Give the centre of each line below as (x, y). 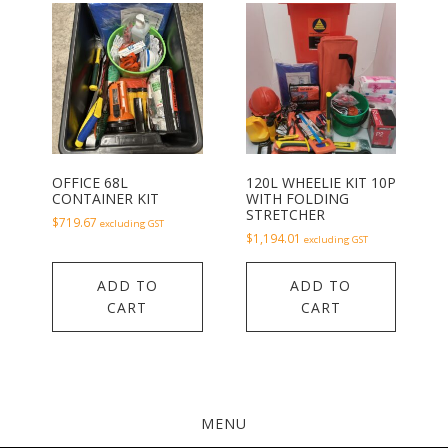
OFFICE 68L (89, 182)
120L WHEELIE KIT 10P (320, 182)
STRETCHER (285, 214)
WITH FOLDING (297, 198)
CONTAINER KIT (105, 198)
